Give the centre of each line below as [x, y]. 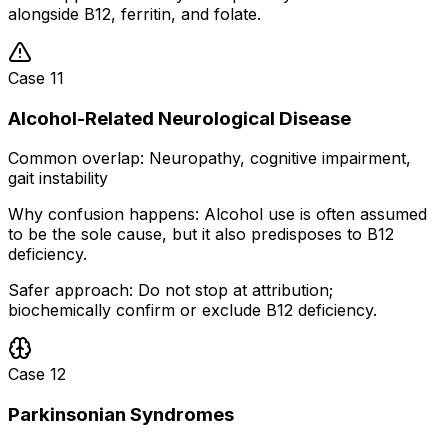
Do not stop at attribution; [235, 290]
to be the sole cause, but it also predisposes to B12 [201, 234]
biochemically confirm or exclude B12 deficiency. [192, 310]
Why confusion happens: [103, 214]
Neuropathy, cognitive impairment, [280, 158]
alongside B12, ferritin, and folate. [134, 13]
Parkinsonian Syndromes [121, 414]
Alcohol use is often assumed [315, 214]
